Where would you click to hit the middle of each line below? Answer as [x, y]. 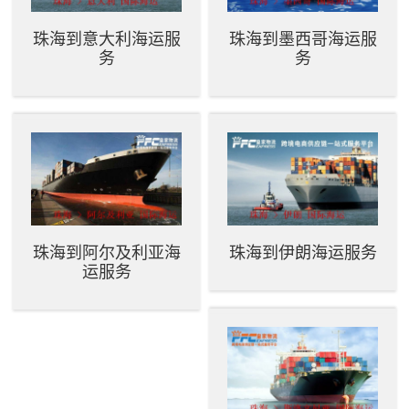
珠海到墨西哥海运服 [303, 39]
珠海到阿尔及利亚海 [106, 252]
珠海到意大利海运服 [106, 39]
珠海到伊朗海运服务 [303, 252]
